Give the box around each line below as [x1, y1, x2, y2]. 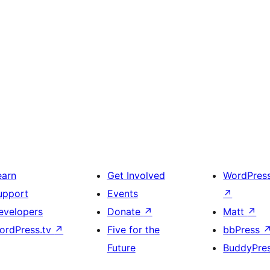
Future [107, 242, 136, 254]
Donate [107, 206, 143, 218]
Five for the [107, 224, 160, 236]
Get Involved [107, 169, 165, 182]
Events [107, 187, 138, 200]
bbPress [223, 224, 263, 236]
